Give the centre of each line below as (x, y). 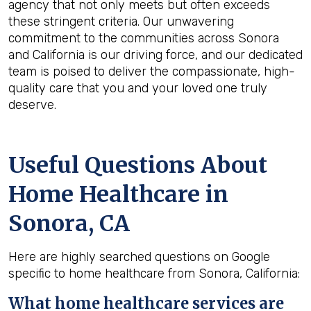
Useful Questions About (138, 165)
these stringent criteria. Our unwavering (121, 22)
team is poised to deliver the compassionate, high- (152, 72)
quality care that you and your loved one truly (138, 88)
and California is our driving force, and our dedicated (155, 55)
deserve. (32, 105)
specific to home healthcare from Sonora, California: (154, 274)
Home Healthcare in (118, 194)
